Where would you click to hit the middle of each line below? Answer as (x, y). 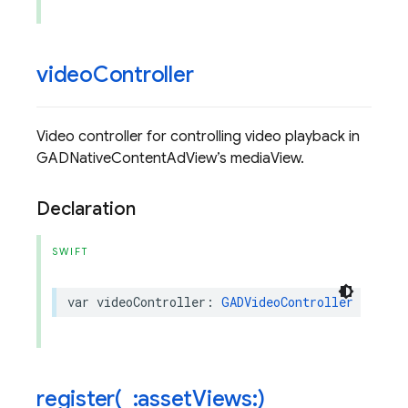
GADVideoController (287, 302)
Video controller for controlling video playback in (198, 137)
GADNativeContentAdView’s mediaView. (170, 158)
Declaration (86, 209)
